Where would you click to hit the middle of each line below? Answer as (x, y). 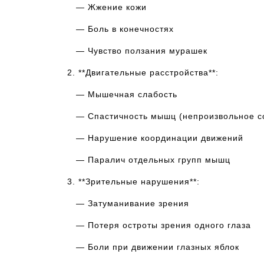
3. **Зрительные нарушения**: (133, 181)
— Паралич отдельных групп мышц (149, 160)
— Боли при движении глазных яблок (153, 247)
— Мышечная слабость (122, 94)
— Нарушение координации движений (155, 138)
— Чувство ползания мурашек (137, 51)
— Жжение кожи (107, 7)
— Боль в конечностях (121, 29)
